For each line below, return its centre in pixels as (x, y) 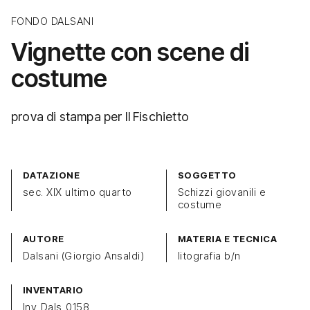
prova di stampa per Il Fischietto (100, 117)
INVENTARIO (53, 290)
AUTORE (44, 239)
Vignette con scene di (130, 52)
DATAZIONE (52, 175)
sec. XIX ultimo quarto (77, 192)
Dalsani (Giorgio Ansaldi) (83, 256)
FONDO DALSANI (53, 21)
